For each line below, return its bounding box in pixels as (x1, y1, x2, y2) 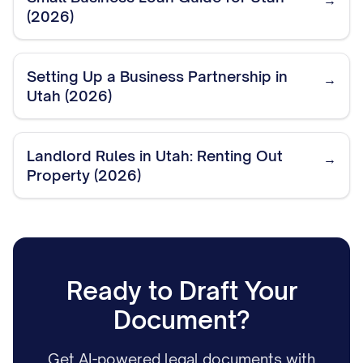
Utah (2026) (27, 87, 112, 105)
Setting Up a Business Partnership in (27, 67, 288, 85)
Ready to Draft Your (66, 275, 297, 305)
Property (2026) (27, 166, 141, 184)
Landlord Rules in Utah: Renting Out (27, 147, 283, 164)
